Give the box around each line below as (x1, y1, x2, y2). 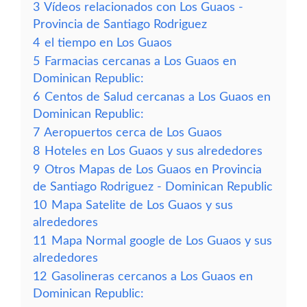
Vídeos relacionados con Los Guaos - (44, 1, 243, 13)
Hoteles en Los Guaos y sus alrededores (45, 145, 262, 157)
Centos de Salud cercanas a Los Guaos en (45, 91, 271, 103)
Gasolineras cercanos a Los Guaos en (51, 271, 253, 282)
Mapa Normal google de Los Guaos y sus (51, 235, 272, 247)
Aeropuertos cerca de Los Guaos (44, 127, 222, 138)
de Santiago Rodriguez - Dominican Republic (33, 181, 273, 193)
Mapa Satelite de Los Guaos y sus (51, 199, 233, 211)
